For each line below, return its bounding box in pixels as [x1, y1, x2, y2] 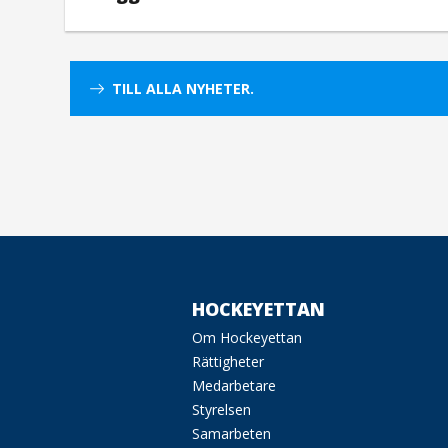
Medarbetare [192, 375, 277, 395]
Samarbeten [192, 423, 272, 443]
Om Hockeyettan [192, 327, 303, 347]
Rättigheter [192, 351, 265, 371]
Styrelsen [192, 399, 252, 419]
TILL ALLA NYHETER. [112, 78, 254, 98]
